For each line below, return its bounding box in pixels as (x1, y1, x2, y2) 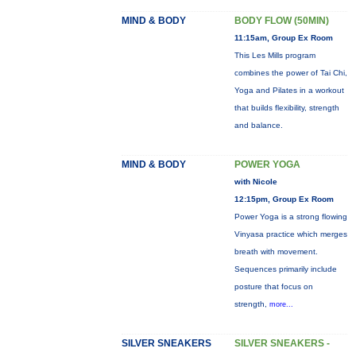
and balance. (234, 121, 283, 130)
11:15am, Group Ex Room (234, 33, 333, 42)
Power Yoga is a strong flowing (234, 212, 347, 221)
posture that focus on (234, 282, 313, 291)
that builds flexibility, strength (234, 103, 339, 112)
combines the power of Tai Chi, (234, 68, 347, 77)
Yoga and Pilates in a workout (234, 86, 344, 95)
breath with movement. (234, 247, 318, 256)
